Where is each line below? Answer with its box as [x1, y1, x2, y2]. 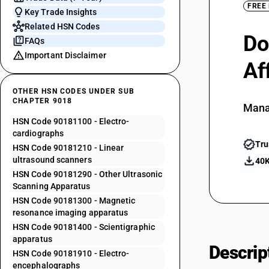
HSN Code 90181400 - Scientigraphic [13, 222, 155, 232]
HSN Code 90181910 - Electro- [13, 249, 130, 258]
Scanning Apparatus [13, 181, 91, 191]
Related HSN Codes [25, 22, 100, 31]
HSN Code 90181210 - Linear [13, 143, 124, 153]
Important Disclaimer [25, 50, 106, 60]
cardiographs [13, 128, 64, 138]
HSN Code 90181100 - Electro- [13, 116, 130, 126]
